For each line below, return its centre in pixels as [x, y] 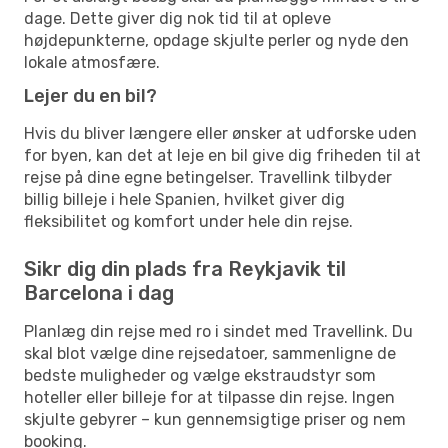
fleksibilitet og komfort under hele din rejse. [188, 221]
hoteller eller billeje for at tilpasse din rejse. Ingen [209, 397]
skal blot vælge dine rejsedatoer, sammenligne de [210, 353]
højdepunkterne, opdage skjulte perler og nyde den [216, 40]
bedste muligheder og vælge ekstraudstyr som [200, 375]
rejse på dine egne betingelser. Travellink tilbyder [208, 177]
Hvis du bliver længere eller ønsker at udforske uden [220, 133]
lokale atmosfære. [92, 62]
